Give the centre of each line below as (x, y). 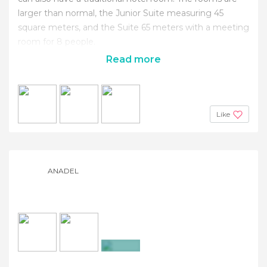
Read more (133, 59)
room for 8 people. (57, 41)
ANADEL (63, 170)
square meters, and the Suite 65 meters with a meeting (133, 27)
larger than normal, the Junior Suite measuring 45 (121, 13)
